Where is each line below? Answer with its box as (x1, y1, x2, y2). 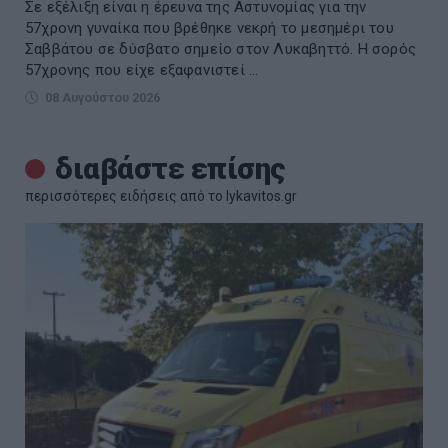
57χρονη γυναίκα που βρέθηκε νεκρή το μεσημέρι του (25, 18, 394, 37)
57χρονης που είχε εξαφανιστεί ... (25, 60, 259, 79)
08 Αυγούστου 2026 (45, 89, 160, 105)
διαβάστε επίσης (55, 150, 286, 186)
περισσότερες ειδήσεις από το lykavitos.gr (25, 187, 297, 204)
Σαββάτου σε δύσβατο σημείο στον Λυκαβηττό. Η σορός (25, 39, 417, 58)
